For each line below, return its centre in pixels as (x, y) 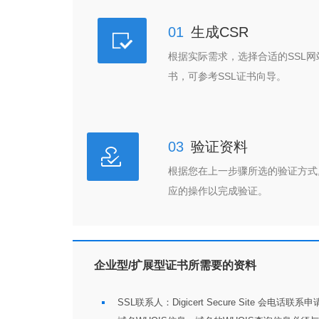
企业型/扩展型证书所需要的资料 (175, 265)
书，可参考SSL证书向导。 (227, 76)
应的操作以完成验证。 (218, 191)
